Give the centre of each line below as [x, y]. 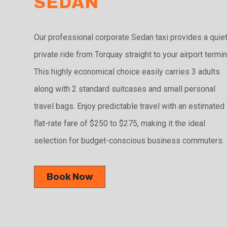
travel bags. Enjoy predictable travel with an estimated [129, 106]
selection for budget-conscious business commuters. [129, 141]
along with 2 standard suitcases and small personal [125, 89]
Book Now [70, 177]
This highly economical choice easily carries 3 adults [127, 72]
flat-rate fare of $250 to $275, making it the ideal [120, 124]
